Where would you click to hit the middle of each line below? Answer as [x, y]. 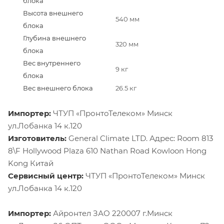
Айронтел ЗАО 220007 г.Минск [113, 213]
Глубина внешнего [54, 38]
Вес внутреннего [52, 63]
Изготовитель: [38, 138]
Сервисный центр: [47, 175]
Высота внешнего [53, 13]
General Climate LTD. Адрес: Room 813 [141, 138]
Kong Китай [31, 163]
